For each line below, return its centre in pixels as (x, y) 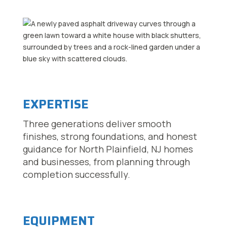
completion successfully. (76, 175)
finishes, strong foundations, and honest (110, 137)
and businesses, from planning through (106, 162)
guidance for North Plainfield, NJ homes (108, 149)
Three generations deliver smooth (97, 124)
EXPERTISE (55, 105)
